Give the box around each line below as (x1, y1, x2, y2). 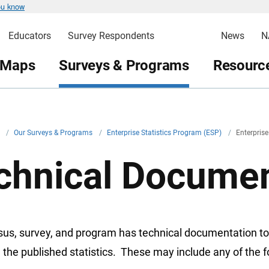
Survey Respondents (67, 30, 154, 41)
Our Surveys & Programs (14, 128, 94, 137)
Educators (8, 30, 51, 41)
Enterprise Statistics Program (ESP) (107, 128, 223, 137)
